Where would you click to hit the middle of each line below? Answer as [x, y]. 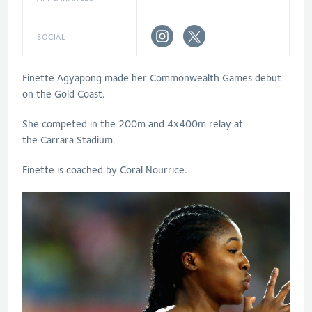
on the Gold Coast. [65, 94]
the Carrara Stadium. [69, 140]
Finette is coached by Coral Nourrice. [105, 170]
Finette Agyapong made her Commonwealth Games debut [152, 78]
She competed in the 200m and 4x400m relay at [133, 124]
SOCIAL [52, 37]
